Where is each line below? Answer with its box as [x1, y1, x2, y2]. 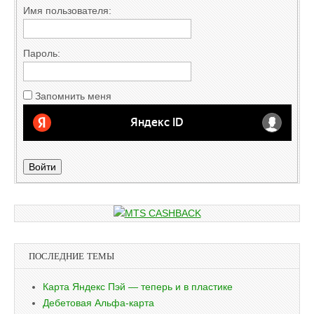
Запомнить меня [34, 90, 111, 102]
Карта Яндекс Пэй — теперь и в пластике [43, 281, 233, 293]
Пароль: [22, 47, 60, 59]
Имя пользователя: [22, 4, 111, 16]
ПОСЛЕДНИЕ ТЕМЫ [29, 250, 114, 263]
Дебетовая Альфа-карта [43, 297, 154, 309]
